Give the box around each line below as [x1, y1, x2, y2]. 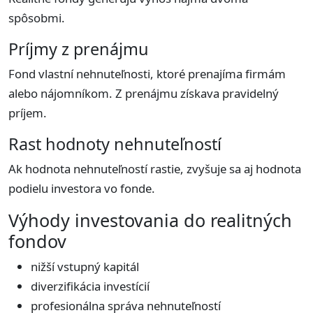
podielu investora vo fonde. [8, 180, 155, 197]
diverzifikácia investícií [31, 278, 150, 295]
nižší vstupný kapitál [31, 259, 139, 275]
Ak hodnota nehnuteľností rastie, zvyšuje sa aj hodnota [8, 161, 301, 177]
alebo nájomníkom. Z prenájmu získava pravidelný [8, 85, 279, 102]
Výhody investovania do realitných [8, 208, 292, 233]
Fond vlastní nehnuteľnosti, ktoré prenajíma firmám [8, 66, 286, 82]
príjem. [8, 105, 47, 122]
